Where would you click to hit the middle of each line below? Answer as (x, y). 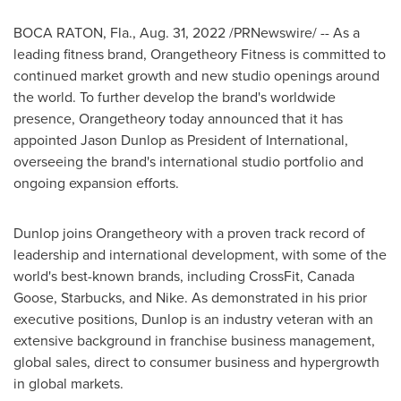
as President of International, (257, 140)
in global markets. (68, 384)
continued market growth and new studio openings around (196, 76)
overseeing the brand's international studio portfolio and (188, 162)
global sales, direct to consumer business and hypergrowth (196, 362)
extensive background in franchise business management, (194, 341)
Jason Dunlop (124, 140)
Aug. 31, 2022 (183, 33)
